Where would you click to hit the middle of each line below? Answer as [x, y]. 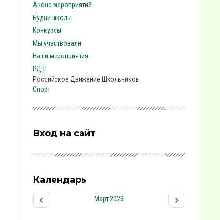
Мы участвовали [57, 43]
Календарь [60, 180]
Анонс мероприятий [62, 5]
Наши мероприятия [61, 56]
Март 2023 [109, 199]
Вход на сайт [64, 133]
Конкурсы [47, 30]
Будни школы [52, 18]
